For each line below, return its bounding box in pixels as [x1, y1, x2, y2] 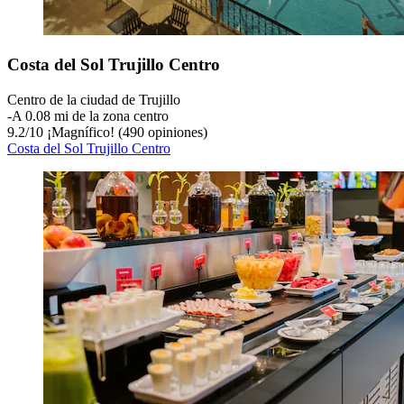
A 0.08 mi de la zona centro [12, 108, 169, 124]
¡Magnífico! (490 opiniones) [43, 124, 207, 141]
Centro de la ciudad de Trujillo [7, 92, 180, 108]
